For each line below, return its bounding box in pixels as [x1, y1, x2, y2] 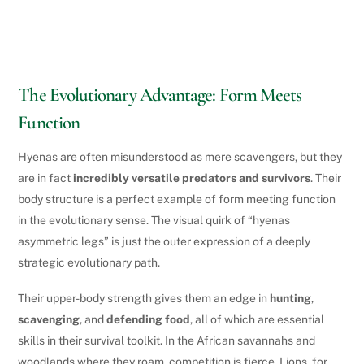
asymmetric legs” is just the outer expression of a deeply [18, 234, 311, 248]
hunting [270, 292, 312, 305]
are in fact [18, 171, 74, 184]
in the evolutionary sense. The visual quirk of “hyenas [18, 213, 291, 227]
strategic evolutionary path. [18, 255, 161, 269]
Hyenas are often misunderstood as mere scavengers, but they [18, 149, 343, 163]
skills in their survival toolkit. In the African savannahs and [18, 334, 316, 348]
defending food [106, 313, 191, 327]
